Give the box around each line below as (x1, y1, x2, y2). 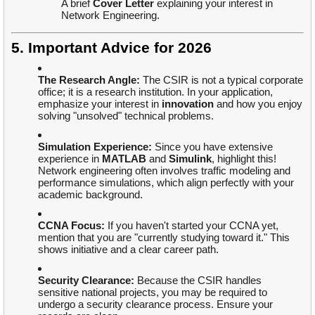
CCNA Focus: (38, 219, 105, 231)
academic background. (38, 188, 143, 200)
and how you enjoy (214, 97, 302, 110)
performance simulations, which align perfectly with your (38, 176, 294, 188)
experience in (38, 152, 102, 165)
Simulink (169, 152, 212, 165)
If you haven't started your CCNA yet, (105, 219, 278, 231)
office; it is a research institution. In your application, (38, 85, 273, 98)
